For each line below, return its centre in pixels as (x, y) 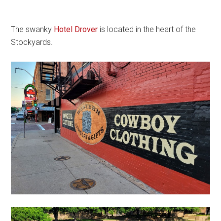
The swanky (33, 29)
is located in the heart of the (147, 29)
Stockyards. (33, 42)
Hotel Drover (76, 29)
